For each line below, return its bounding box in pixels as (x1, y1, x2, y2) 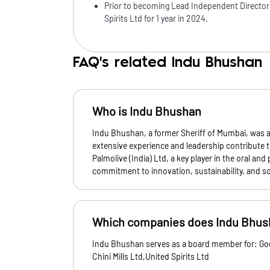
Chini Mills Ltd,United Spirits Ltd (92, 251, 209, 262)
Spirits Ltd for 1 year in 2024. (104, 13, 208, 24)
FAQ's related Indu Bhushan (73, 56, 262, 70)
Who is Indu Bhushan (92, 104, 201, 118)
